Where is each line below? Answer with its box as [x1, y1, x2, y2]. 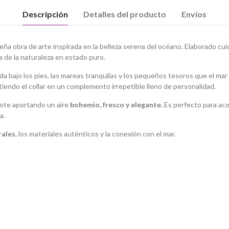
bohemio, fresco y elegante [70, 100, 161, 109]
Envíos [181, 9, 207, 19]
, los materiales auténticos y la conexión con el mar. [15, 129, 176, 138]
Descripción [22, 9, 68, 19]
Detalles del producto [83, 9, 166, 19]
